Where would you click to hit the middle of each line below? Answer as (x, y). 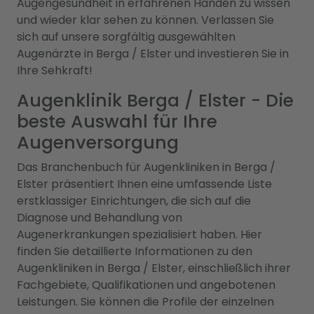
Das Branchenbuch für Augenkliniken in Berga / (146, 167)
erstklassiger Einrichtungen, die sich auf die (134, 201)
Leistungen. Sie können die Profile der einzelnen (145, 302)
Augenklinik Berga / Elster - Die (155, 101)
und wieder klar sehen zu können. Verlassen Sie (145, 20)
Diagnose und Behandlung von (100, 218)
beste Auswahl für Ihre (117, 122)
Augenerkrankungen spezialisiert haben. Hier (139, 234)
